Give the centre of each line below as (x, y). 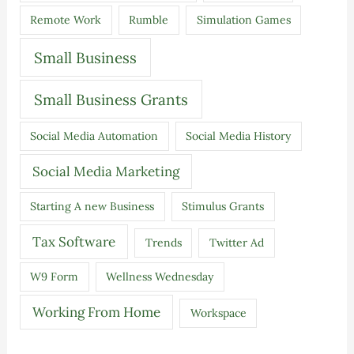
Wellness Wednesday (160, 277)
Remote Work (66, 20)
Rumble (149, 20)
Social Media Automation (94, 136)
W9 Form (55, 277)
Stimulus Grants (223, 207)
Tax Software (73, 241)
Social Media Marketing (105, 171)
